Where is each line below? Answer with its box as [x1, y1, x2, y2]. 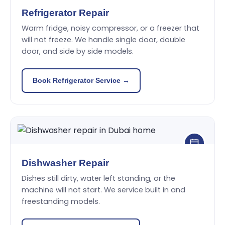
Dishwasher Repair [22, 158, 109, 168]
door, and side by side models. [22, 46, 134, 56]
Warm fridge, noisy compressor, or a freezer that [22, 23, 199, 33]
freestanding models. [22, 196, 100, 206]
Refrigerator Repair [22, 8, 109, 18]
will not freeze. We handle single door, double [22, 35, 185, 45]
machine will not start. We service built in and [22, 185, 185, 195]
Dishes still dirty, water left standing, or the [22, 173, 175, 183]
